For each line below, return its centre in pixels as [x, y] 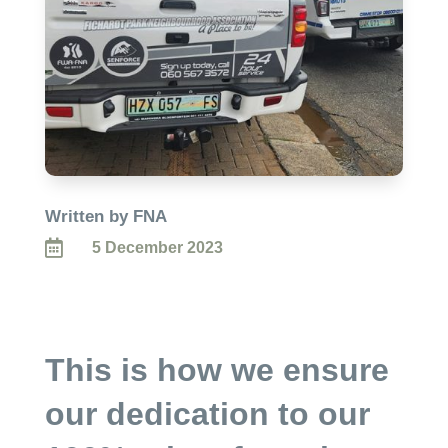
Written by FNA [105, 216]
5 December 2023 [157, 247]
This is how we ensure [216, 369]
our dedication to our [207, 413]
